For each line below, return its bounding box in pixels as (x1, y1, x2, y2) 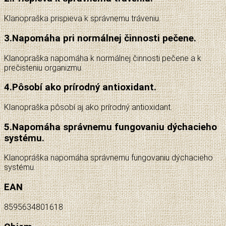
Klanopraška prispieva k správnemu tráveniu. (4, 14, 160, 24)
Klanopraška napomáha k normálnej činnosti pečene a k (4, 53, 201, 63)
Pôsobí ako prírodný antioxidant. (12, 82, 156, 93)
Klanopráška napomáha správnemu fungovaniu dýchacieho (4, 153, 213, 163)
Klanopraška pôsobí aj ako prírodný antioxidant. (4, 102, 172, 112)
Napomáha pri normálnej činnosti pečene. (12, 32, 196, 44)
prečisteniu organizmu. (4, 63, 83, 73)
